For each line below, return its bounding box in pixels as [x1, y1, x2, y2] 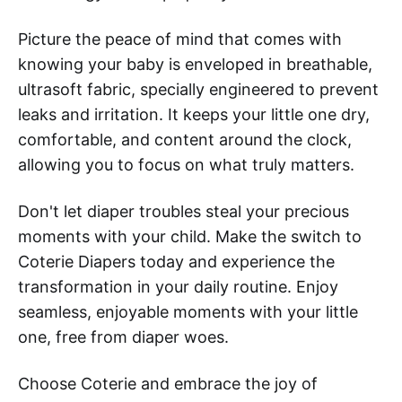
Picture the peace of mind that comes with [18, 29, 342, 48]
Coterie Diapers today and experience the [18, 251, 335, 271]
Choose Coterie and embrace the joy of [18, 373, 318, 393]
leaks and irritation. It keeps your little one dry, [18, 104, 370, 124]
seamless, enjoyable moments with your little [18, 301, 358, 321]
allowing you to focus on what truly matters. [18, 154, 354, 174]
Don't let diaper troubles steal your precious [18, 201, 349, 221]
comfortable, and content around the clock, [18, 129, 352, 149]
